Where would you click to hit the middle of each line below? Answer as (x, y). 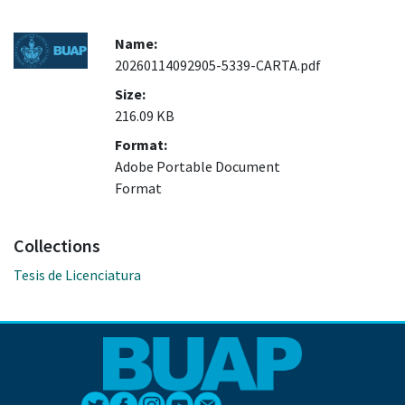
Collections (57, 246)
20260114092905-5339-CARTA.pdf (218, 66)
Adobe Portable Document (198, 167)
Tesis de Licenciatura (77, 275)
